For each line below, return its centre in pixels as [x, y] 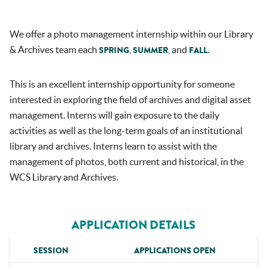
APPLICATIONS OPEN [175, 251]
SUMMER [150, 50]
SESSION [51, 251]
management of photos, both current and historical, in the [127, 162]
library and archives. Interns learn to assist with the [113, 146]
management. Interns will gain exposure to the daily [114, 115]
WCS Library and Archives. [64, 177]
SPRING [114, 50]
